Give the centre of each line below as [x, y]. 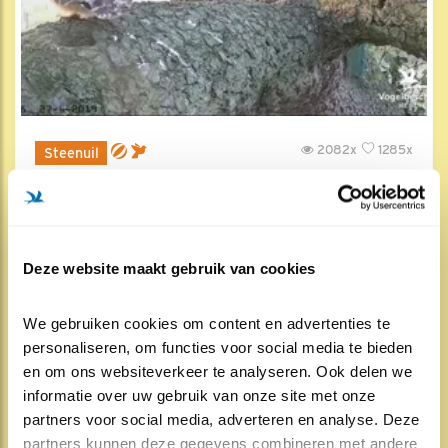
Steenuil [71, 152]
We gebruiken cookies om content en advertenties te [206, 323]
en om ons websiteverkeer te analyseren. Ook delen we [217, 371]
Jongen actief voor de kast [156, 187]
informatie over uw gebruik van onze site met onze [199, 395]
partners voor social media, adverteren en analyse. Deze [221, 419]
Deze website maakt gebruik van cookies [169, 267]
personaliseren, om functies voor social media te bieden [218, 347]
